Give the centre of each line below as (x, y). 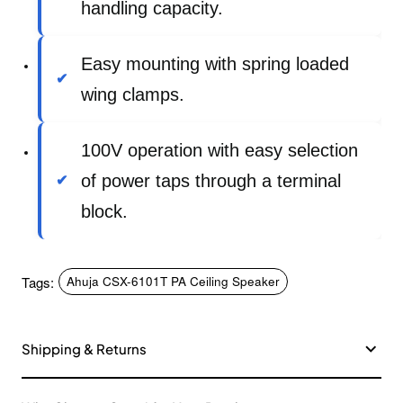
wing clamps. (133, 94)
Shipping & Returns (84, 349)
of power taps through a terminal (211, 181)
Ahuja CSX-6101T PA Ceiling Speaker (173, 281)
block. (104, 211)
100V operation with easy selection (219, 150)
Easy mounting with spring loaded (215, 64)
